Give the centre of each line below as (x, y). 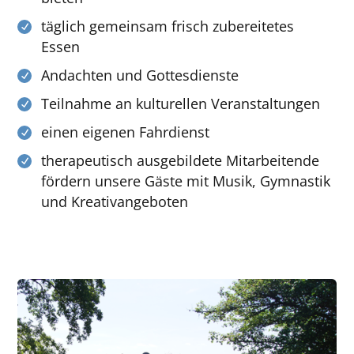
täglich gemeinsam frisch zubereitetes (168, 26)
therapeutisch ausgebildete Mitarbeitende (181, 160)
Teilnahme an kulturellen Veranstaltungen (181, 103)
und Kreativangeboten (115, 201)
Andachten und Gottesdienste (140, 75)
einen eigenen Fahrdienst (126, 132)
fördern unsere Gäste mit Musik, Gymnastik (186, 181)
